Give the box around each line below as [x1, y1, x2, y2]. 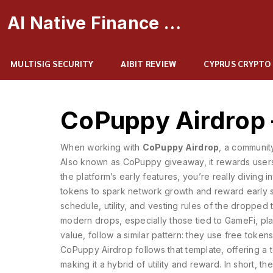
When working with [60, 142, 143, 152]
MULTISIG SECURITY [10, 58, 94, 69]
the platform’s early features [60, 171, 178, 182]
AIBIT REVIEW [121, 58, 177, 69]
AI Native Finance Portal [163, 13, 181, 34]
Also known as [60, 157, 123, 167]
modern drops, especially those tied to [60, 215, 225, 225]
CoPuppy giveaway [122, 157, 204, 167]
